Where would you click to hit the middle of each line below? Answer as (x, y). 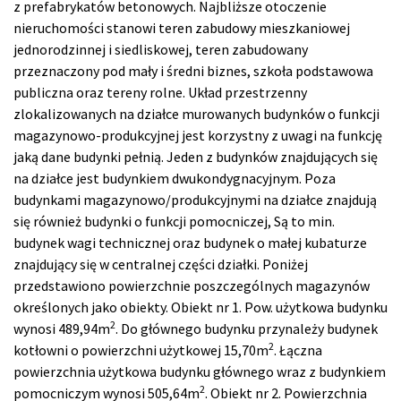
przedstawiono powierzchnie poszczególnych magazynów (192, 285)
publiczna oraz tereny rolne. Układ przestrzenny (160, 92)
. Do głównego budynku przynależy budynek (247, 328)
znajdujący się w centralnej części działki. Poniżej (161, 264)
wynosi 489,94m (62, 328)
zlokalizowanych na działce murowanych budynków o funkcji (196, 113)
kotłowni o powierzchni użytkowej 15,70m (141, 350)
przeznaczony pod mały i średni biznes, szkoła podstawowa (193, 70)
